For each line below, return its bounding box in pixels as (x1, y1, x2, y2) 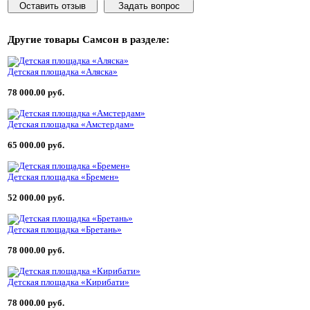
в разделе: (119, 33, 170, 45)
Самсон (82, 33, 119, 45)
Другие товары (8, 33, 82, 45)
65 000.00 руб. (8, 140, 64, 150)
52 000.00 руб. (8, 192, 64, 203)
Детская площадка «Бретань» (8, 224, 122, 235)
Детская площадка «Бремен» (8, 172, 119, 182)
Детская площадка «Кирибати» (8, 277, 129, 287)
